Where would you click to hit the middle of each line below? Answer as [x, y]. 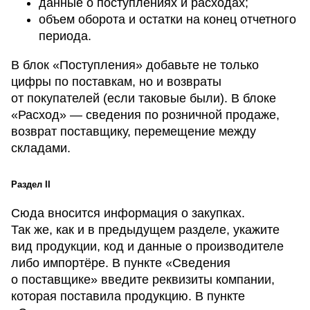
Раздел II [31, 185]
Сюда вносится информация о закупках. [128, 213]
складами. [41, 148]
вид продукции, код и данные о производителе [147, 247]
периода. [65, 36]
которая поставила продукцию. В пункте [128, 297]
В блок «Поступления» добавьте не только [135, 65]
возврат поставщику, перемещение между [134, 132]
